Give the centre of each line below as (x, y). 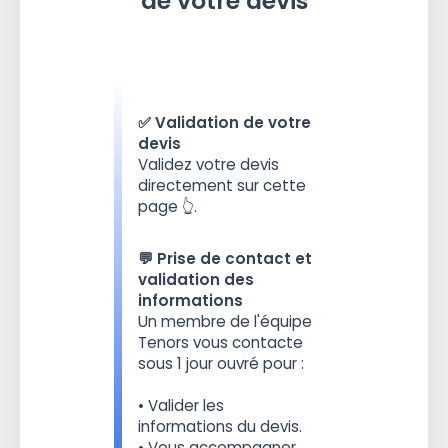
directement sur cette (221, 185)
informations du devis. (219, 427)
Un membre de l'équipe (224, 322)
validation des (195, 280)
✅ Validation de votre (224, 122)
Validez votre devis (208, 164)
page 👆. (167, 206)
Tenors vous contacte (220, 343)
